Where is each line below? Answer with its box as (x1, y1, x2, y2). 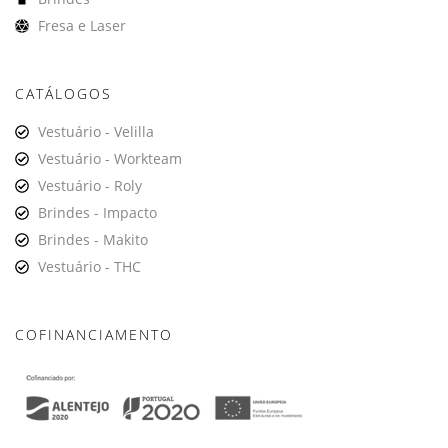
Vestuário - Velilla (37, 122, 154, 141)
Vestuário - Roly (37, 176, 142, 195)
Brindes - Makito (37, 230, 148, 249)
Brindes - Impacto (37, 203, 157, 222)
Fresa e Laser (37, 16, 126, 35)
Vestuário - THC (37, 257, 141, 276)
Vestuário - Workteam (37, 149, 182, 168)
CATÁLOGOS (15, 84, 112, 103)
